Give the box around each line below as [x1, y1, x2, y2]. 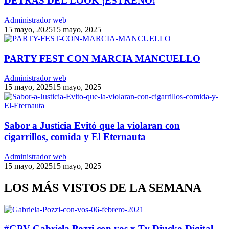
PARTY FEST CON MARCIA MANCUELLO [4, 53, 200, 64]
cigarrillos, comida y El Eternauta [4, 131, 146, 142]
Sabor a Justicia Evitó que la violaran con [4, 120, 180, 131]
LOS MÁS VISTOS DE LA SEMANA [4, 180, 201, 194]
